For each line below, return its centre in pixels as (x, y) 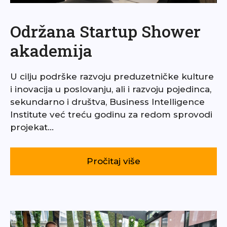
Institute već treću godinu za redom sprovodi (111, 114)
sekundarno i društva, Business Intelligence (107, 102)
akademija (51, 50)
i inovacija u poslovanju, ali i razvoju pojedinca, (111, 89)
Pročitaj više (113, 161)
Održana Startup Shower (105, 31)
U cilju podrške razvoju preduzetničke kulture (112, 76)
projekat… (32, 127)
